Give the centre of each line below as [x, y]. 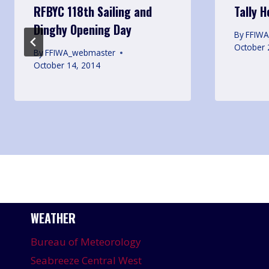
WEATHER [53, 218]
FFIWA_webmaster [80, 53]
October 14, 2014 [67, 65]
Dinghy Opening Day [83, 29]
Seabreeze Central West [86, 260]
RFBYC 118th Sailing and [93, 11]
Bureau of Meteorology [86, 242]
